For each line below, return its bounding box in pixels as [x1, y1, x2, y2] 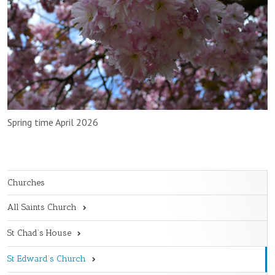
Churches [7, 177, 45, 188]
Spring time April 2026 [7, 115, 98, 128]
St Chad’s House [7, 227, 71, 238]
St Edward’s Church [7, 253, 86, 264]
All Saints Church [7, 201, 77, 212]
